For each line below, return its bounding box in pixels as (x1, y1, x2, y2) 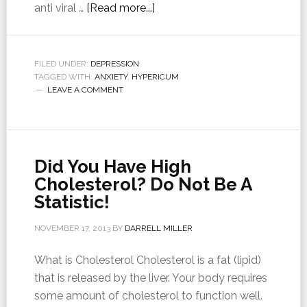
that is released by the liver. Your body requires (34, 271, 267, 284)
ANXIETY (94, 72, 127, 82)
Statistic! (34, 192, 110, 212)
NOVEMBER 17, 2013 (34, 223, 110, 233)
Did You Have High (34, 156, 191, 177)
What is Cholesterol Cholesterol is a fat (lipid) (34, 254, 261, 267)
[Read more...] (86, 1, 155, 14)
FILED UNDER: (34, 59, 90, 69)
